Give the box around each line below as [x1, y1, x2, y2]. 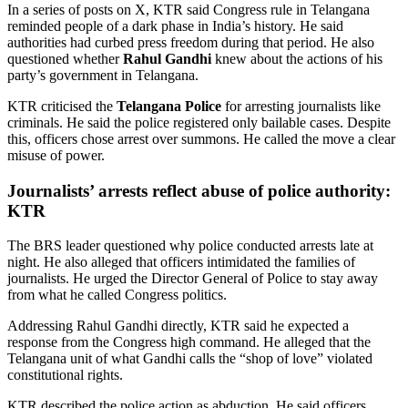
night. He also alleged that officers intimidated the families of [7, 254, 355, 270]
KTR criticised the [7, 97, 117, 114]
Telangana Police [117, 97, 221, 114]
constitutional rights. [7, 367, 123, 383]
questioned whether [7, 50, 123, 66]
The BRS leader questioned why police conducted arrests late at [7, 238, 373, 254]
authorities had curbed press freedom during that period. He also [7, 34, 374, 50]
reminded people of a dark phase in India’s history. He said [7, 17, 343, 34]
